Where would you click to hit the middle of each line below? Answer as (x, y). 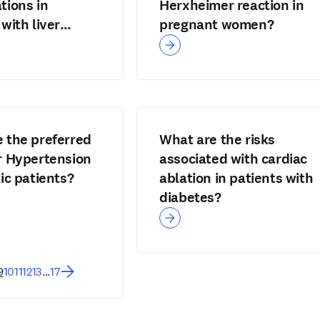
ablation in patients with (236, 178)
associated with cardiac (233, 159)
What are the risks (217, 140)
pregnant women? (217, 25)
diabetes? (190, 197)
